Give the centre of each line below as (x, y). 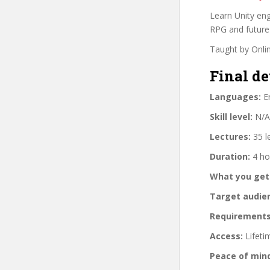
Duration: (230, 156)
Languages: (235, 96)
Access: (226, 236)
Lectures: (230, 136)
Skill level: (231, 116)
